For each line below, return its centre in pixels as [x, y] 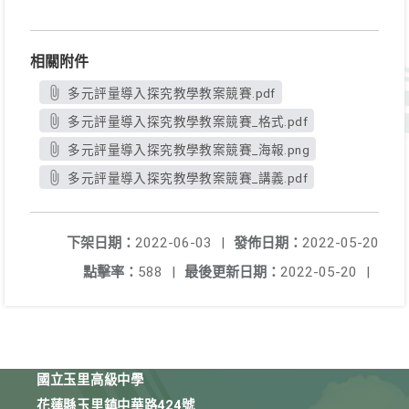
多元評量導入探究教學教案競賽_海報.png [189, 150]
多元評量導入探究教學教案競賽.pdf [172, 93]
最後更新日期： [232, 272]
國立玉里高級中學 [90, 380]
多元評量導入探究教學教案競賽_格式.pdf [188, 121]
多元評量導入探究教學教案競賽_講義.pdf [188, 178]
